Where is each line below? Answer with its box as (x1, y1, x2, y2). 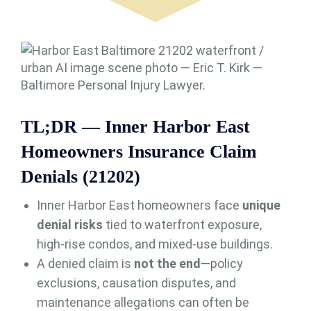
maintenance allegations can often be (36, 294, 249, 310)
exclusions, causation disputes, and (36, 275, 236, 290)
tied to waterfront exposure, (102, 217, 262, 232)
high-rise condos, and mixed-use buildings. (36, 236, 273, 251)
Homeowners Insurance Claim (21, 141, 257, 162)
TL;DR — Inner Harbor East (21, 116, 250, 137)
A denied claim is (36, 255, 134, 271)
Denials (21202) (21, 166, 140, 187)
